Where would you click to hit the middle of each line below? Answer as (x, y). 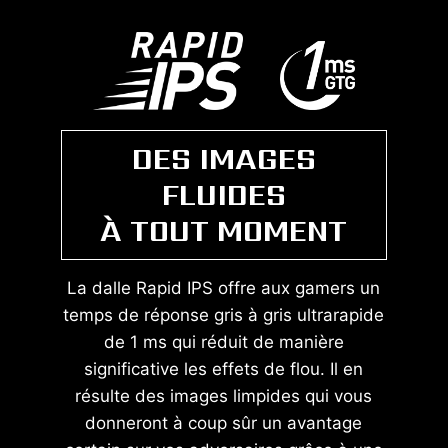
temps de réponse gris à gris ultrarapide (224, 315)
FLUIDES (223, 195)
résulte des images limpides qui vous (224, 396)
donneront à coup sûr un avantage (224, 423)
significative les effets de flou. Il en (224, 369)
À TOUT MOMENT (224, 231)
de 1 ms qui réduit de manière (223, 342)
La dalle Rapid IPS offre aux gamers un (224, 288)
